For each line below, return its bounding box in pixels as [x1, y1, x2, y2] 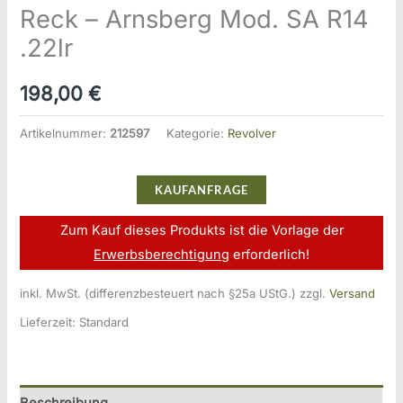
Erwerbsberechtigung [94, 246, 229, 263]
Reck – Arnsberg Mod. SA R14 [20, 4, 370, 34]
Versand [329, 286, 376, 301]
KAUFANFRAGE [155, 183, 248, 198]
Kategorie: [166, 125, 228, 140]
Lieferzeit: [20, 314, 80, 329]
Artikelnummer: [20, 125, 111, 140]
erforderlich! [229, 246, 309, 263]
